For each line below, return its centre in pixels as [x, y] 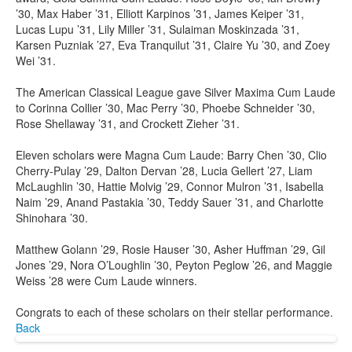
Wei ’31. [36, 60]
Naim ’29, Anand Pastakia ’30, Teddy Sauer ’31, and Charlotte [170, 202]
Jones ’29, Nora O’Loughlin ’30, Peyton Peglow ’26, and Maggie [174, 265]
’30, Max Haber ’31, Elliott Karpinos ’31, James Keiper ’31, [160, 13]
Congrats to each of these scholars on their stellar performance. [174, 312]
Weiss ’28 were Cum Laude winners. [106, 280]
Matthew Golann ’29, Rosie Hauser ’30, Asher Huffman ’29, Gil [170, 249]
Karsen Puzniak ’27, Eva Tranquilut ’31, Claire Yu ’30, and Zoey [173, 45]
